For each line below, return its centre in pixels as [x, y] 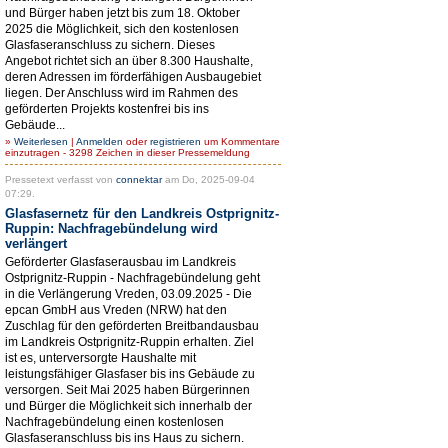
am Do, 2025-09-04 [208, 179]
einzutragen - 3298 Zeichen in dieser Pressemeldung [127, 152]
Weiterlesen [41, 141]
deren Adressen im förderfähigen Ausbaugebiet [133, 76]
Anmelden [99, 141]
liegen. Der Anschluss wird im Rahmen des [121, 92]
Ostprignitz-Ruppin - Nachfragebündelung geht [132, 277]
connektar [139, 179]
